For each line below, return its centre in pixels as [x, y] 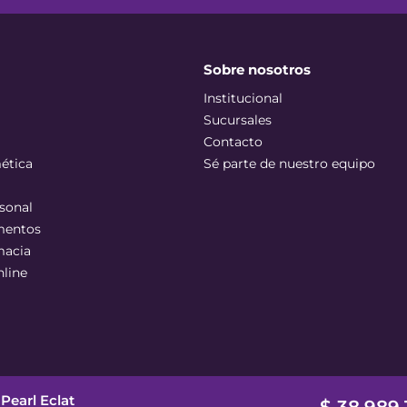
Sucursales [238, 120]
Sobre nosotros [257, 69]
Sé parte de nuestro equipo [289, 164]
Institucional [243, 98]
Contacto [233, 142]
